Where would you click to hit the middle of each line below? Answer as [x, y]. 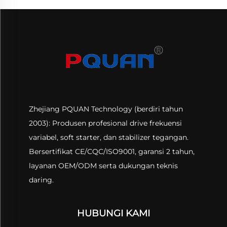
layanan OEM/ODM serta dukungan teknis [103, 166]
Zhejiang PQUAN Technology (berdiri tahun [106, 109]
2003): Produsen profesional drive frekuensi [105, 123]
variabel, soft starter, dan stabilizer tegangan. [108, 138]
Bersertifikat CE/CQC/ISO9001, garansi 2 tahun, [111, 152]
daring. [41, 180]
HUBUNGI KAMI [113, 214]
